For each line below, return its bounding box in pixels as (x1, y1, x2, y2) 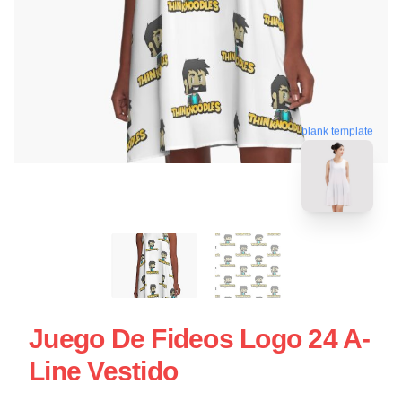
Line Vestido (29, 355, 178, 386)
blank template (301, 122, 373, 135)
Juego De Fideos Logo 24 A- (29, 323, 371, 354)
